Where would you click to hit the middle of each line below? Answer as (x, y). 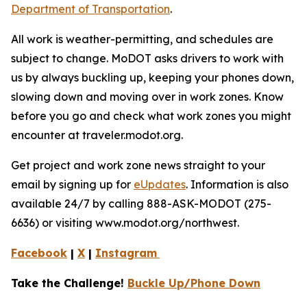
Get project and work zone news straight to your (138, 165)
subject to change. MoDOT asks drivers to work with (147, 58)
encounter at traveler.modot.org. (97, 135)
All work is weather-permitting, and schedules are (142, 39)
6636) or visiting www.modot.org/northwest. (125, 223)
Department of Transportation (90, 9)
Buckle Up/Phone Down (194, 283)
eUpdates (160, 184)
